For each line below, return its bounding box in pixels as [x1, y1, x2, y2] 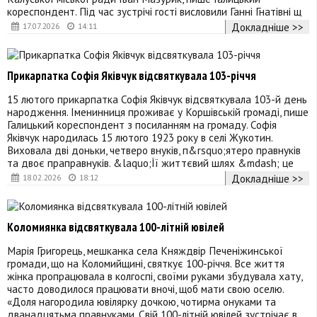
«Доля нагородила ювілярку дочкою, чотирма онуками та [7, 294, 276, 309]
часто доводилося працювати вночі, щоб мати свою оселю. [7, 281, 284, 296]
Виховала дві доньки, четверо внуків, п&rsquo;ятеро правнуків [7, 142, 301, 157]
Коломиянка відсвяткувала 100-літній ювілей [7, 219, 224, 236]
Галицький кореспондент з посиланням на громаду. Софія [7, 117, 277, 132]
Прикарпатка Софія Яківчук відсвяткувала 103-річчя [7, 68, 256, 83]
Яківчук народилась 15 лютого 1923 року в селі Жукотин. [7, 129, 272, 144]
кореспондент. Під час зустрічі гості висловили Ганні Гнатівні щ [7, 4, 301, 18]
